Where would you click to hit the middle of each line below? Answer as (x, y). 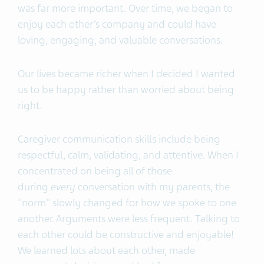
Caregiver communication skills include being (119, 139)
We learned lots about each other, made (106, 251)
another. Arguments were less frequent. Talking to (129, 219)
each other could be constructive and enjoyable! (126, 235)
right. (31, 106)
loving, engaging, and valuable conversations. (121, 40)
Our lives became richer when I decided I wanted (126, 74)
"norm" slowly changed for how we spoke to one (127, 203)
